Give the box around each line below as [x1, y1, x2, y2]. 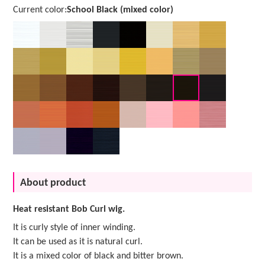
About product [20, 177, 86, 189]
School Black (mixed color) [67, 5, 174, 15]
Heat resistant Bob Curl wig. [13, 205, 125, 215]
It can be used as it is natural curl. [13, 237, 143, 247]
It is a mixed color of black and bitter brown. [13, 251, 184, 261]
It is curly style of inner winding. [13, 223, 136, 233]
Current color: [13, 5, 67, 15]
